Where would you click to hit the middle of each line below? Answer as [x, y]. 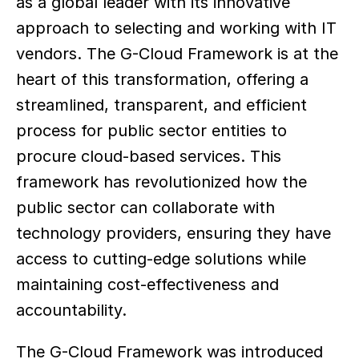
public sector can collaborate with [145, 208]
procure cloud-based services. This [149, 156]
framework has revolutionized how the [161, 182]
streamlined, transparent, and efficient [161, 105]
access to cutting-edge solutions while [161, 259]
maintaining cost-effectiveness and [147, 284]
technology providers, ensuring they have [173, 233]
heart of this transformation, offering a [162, 79]
